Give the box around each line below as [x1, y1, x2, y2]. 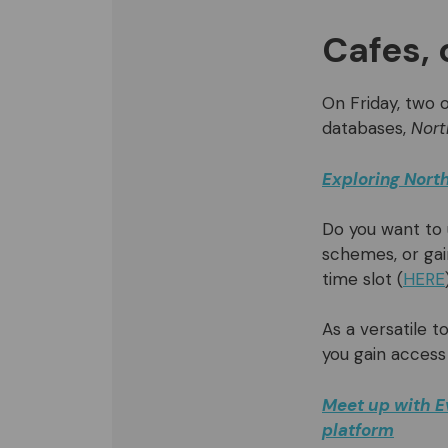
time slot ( [322, 268, 403, 291]
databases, [322, 117, 411, 140]
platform [322, 418, 394, 441]
